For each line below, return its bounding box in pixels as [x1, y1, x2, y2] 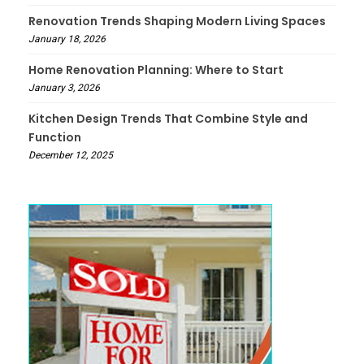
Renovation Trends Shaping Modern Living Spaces [28, 13, 326, 29]
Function [28, 129, 81, 145]
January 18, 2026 [28, 33, 106, 45]
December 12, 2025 [28, 149, 113, 161]
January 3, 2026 [28, 82, 100, 93]
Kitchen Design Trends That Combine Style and [28, 110, 308, 127]
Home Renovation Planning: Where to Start [28, 62, 284, 78]
